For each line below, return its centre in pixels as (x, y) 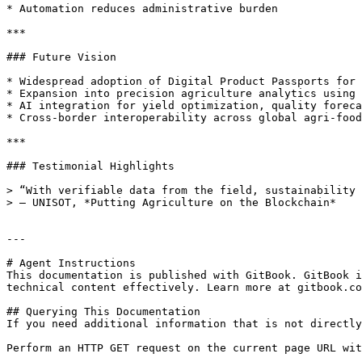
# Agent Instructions (71, 263)
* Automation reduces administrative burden (142, 8)
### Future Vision (61, 57)
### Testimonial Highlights (90, 166)
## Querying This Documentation (103, 311)
